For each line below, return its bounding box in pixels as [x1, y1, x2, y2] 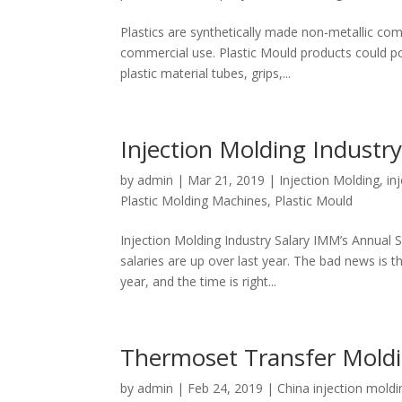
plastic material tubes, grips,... [120, 65, 292, 82]
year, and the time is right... [120, 273, 277, 290]
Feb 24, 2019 [188, 380, 264, 397]
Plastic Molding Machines [120, 192, 268, 209]
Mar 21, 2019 [188, 171, 266, 188]
